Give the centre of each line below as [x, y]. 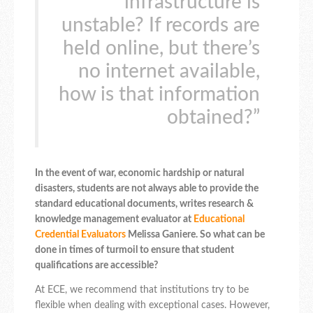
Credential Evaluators [80, 235]
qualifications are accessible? [96, 266]
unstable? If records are [161, 26]
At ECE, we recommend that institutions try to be [142, 290]
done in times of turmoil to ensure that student [134, 250]
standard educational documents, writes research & [144, 204]
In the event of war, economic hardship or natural [139, 174]
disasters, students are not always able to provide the [147, 189]
